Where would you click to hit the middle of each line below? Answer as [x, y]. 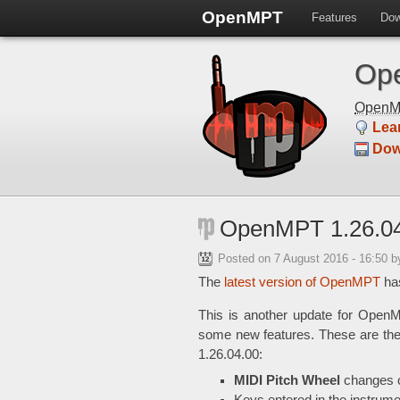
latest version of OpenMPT [302, 283]
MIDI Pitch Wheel [287, 381]
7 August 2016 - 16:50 [333, 258]
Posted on [246, 258]
